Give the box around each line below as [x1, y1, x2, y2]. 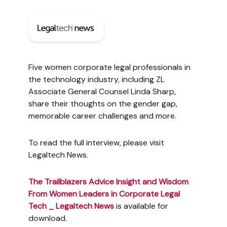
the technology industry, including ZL [28, 73, 165, 85]
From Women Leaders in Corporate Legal [28, 188, 180, 199]
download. [28, 212, 67, 223]
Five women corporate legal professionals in [28, 61, 191, 72]
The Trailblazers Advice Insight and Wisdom [28, 176, 188, 187]
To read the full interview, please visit [28, 137, 164, 148]
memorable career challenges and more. [28, 110, 176, 121]
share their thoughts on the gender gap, [28, 98, 177, 109]
